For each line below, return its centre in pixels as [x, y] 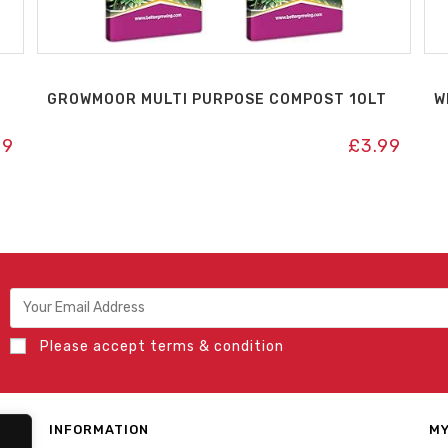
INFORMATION [98, 429]
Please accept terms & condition [160, 346]
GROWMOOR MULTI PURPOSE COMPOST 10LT [216, 99]
